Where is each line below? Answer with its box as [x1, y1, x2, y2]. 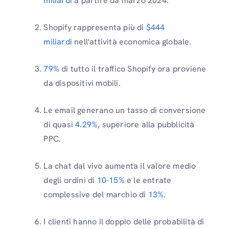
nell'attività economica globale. [72, 36, 192, 47]
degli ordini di [43, 175, 97, 186]
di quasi [43, 119, 73, 130]
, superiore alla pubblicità [98, 119, 195, 130]
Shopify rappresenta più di [43, 22, 146, 33]
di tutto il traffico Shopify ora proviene [59, 63, 207, 74]
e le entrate [124, 175, 172, 186]
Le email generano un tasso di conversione [43, 105, 206, 116]
